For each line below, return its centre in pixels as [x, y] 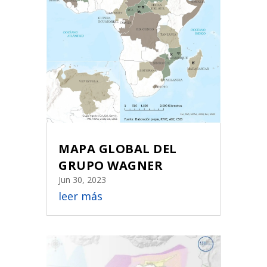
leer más [81, 196]
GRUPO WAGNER [111, 165]
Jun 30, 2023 [83, 179]
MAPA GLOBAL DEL [118, 148]
